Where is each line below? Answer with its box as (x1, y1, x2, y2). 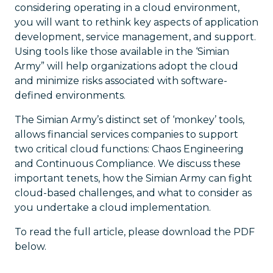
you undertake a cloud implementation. (15, 202, 211, 213)
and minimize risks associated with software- (15, 75, 227, 87)
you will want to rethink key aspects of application (15, 16, 258, 28)
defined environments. (15, 90, 126, 101)
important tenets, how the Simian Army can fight (15, 172, 252, 184)
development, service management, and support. (15, 31, 256, 43)
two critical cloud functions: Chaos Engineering (15, 143, 244, 155)
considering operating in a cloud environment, (15, 2, 239, 13)
